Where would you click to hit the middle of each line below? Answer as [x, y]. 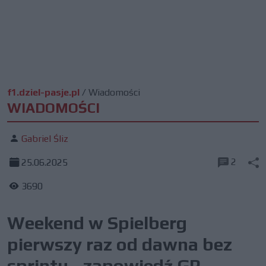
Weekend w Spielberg [97, 223]
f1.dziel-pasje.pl [43, 92]
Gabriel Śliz [45, 139]
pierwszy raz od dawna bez [120, 244]
